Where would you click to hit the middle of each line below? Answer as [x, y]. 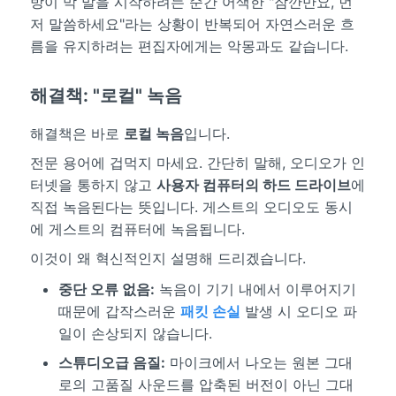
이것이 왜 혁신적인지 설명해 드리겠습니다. [168, 258]
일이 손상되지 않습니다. [135, 333]
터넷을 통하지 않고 [93, 184]
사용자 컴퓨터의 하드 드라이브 [253, 184]
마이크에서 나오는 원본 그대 [259, 362]
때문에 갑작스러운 [119, 311]
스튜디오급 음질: [111, 362]
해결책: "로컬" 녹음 [106, 95]
